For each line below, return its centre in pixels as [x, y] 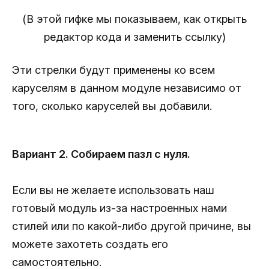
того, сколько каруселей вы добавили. [112, 106]
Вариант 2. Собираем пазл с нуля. [101, 154]
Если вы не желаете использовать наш [113, 190]
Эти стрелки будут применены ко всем [113, 70]
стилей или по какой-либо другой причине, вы [131, 226]
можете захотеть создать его [90, 244]
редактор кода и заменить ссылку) [134, 37]
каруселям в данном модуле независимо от [127, 88]
